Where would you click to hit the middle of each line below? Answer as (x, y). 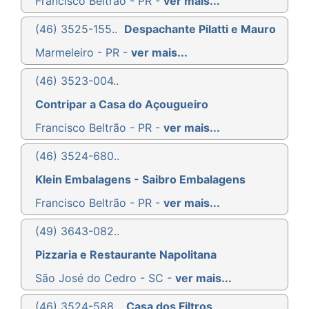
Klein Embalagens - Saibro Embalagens (140, 179)
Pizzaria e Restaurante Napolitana (126, 254)
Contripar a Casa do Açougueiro (122, 104)
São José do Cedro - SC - (105, 278)
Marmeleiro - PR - (83, 52)
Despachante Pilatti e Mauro (200, 29)
